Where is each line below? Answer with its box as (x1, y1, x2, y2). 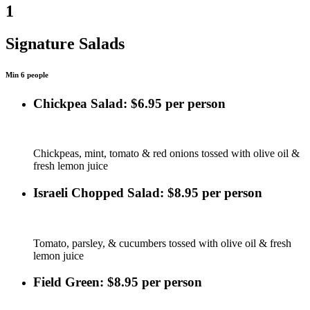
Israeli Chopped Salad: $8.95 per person (33, 185, 262, 200)
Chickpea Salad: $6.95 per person (33, 95, 226, 111)
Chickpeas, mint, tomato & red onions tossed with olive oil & (33, 147, 300, 160)
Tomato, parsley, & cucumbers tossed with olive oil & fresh (33, 237, 291, 249)
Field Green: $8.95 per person (33, 275, 202, 290)
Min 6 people (6, 70, 48, 79)
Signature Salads (6, 34, 125, 53)
